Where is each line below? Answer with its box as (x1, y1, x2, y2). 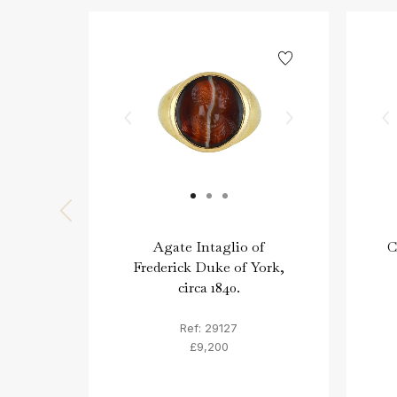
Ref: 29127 (180, 321, 237, 336)
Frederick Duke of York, (133, 257, 284, 276)
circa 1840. (177, 277, 240, 297)
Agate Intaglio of (152, 237, 265, 256)
